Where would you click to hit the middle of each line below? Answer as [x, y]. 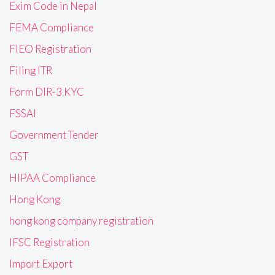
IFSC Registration [49, 242]
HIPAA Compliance [52, 178]
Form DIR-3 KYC [47, 92]
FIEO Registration [50, 49]
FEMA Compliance [52, 28]
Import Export [41, 264]
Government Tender [54, 135]
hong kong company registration [81, 221]
